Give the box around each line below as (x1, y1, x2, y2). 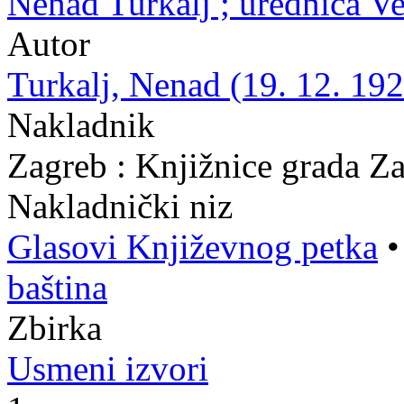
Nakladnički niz (7, 187, 233, 225)
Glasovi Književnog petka (7, 227, 378, 266)
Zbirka (7, 308, 102, 347)
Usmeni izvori (7, 349, 208, 388)
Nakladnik (7, 106, 155, 144)
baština (7, 268, 107, 307)
